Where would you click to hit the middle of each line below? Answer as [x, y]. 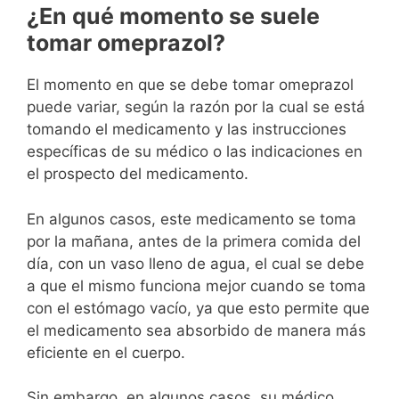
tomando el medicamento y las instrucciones [187, 129]
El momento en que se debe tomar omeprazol [190, 85]
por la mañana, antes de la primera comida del [194, 241]
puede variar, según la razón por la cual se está [196, 107]
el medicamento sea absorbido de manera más [196, 330]
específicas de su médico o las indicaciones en [195, 151]
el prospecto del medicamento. [138, 174]
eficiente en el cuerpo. [106, 352]
